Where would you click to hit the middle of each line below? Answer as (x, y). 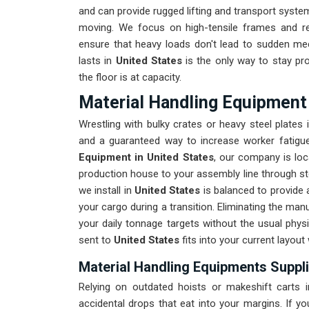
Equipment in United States (146, 158)
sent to (96, 240)
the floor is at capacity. (130, 78)
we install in (107, 191)
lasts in (97, 61)
